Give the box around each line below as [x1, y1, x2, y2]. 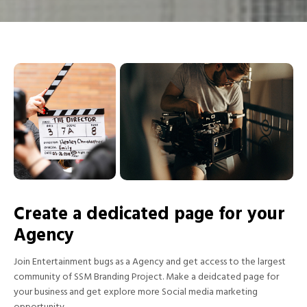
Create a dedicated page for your [14, 199, 285, 234]
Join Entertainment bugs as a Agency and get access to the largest [14, 254, 286, 273]
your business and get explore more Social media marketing [14, 284, 258, 303]
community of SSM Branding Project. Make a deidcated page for [14, 269, 279, 288]
